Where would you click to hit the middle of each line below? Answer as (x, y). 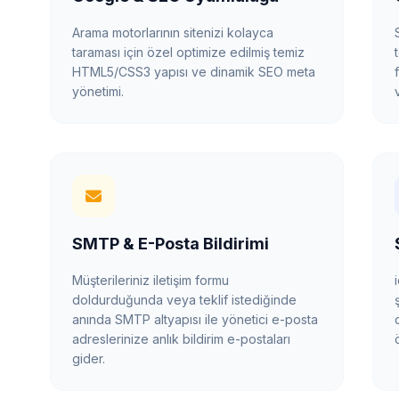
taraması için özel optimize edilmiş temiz (188, 52)
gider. (89, 358)
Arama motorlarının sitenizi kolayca (173, 32)
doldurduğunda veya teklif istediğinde (184, 299)
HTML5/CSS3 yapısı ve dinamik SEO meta (194, 71)
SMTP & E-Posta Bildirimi (171, 243)
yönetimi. (98, 91)
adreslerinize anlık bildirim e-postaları (181, 338)
